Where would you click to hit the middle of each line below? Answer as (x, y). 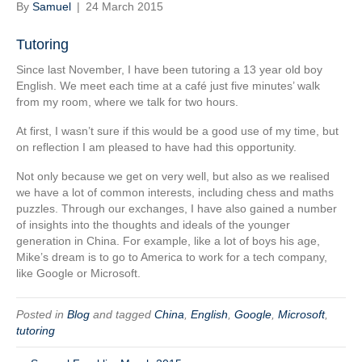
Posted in (42, 314)
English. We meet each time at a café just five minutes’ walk (168, 86)
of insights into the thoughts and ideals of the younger (153, 225)
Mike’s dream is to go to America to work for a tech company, (172, 257)
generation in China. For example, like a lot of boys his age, (168, 241)
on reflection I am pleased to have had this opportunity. (156, 147)
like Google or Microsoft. (78, 273)
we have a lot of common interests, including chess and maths (175, 192)
